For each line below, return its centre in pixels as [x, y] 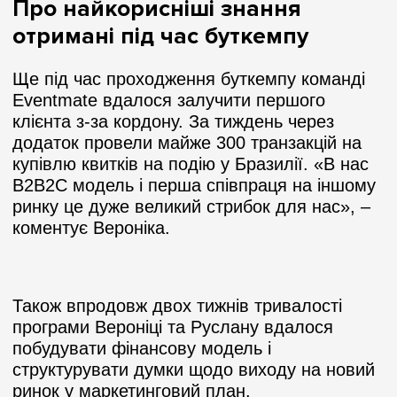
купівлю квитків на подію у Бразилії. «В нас [191, 163]
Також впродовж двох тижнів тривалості [177, 305]
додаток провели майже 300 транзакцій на [187, 142]
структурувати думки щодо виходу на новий [194, 369]
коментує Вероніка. [94, 227]
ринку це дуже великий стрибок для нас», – [191, 206]
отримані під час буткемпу [160, 36]
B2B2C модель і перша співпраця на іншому [194, 185]
